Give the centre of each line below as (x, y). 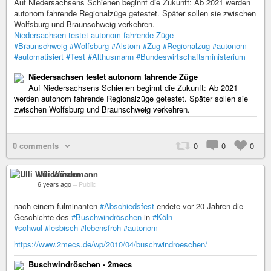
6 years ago (54, 184)
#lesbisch (61, 227)
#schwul (28, 227)
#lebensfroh (101, 227)
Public (87, 184)
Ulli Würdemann (68, 174)
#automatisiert (39, 56)
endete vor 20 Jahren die (199, 206)
